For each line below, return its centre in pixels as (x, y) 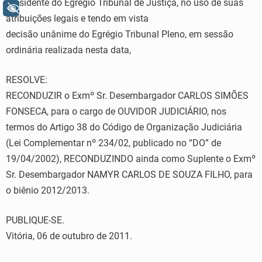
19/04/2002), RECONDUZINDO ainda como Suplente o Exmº (131, 159)
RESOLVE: (27, 80)
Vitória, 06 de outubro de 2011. (69, 236)
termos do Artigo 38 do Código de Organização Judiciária (124, 127)
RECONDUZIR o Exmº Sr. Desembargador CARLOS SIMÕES (127, 96)
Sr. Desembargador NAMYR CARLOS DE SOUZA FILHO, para (129, 175)
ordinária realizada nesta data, (68, 50)
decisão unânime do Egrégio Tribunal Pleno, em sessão (120, 34)
